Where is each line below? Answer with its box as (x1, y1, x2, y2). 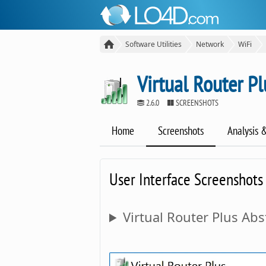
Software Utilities (125, 39, 182, 49)
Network (196, 39, 224, 49)
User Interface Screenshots (109, 168, 263, 191)
